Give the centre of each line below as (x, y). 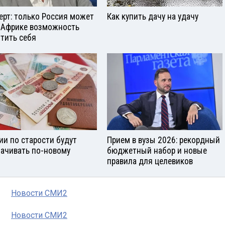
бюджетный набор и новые (157, 150)
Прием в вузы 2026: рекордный (163, 140)
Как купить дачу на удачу (153, 17)
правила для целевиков (150, 161)
